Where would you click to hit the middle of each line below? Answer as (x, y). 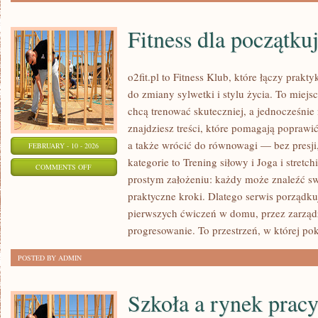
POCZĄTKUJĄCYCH (122, 219)
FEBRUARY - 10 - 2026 (64, 146)
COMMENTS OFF (64, 167)
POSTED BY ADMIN (50, 258)
